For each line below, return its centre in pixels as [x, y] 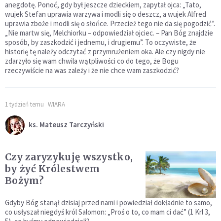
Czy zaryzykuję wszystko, [69, 157]
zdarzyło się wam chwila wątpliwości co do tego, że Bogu [92, 61]
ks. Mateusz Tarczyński [66, 125]
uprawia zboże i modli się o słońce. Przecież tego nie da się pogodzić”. [110, 24]
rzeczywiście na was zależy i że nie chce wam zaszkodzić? [92, 71]
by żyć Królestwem [53, 169]
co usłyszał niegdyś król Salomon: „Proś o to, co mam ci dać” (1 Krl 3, [108, 212]
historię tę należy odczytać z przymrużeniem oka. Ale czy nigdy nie [105, 52]
